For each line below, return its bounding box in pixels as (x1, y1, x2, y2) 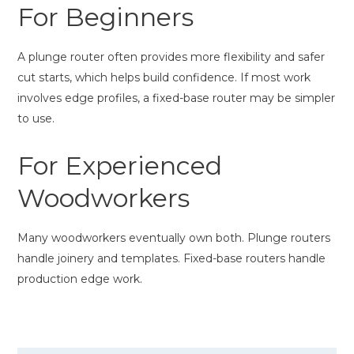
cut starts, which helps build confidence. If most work (17, 70, 311, 85)
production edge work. (17, 271, 142, 286)
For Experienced (17, 149, 222, 181)
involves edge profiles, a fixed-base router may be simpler (17, 90, 335, 105)
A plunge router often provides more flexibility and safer (17, 49, 325, 64)
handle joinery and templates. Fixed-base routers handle (17, 250, 326, 265)
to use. (17, 111, 55, 126)
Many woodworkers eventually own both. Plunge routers (17, 230, 330, 245)
